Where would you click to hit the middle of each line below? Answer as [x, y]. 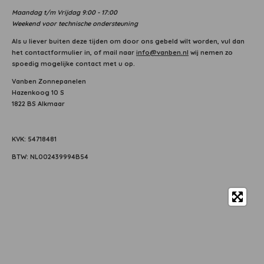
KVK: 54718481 [34, 139]
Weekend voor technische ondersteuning [75, 24]
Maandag [27, 13]
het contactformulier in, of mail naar [74, 53]
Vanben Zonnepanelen [49, 82]
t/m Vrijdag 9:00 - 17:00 [80, 13]
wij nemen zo [211, 53]
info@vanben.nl [162, 53]
